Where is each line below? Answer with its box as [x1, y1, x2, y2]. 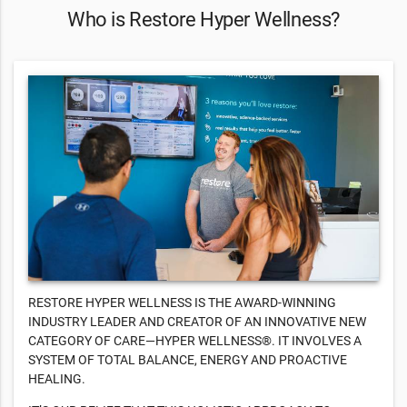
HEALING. [28, 372, 85, 387]
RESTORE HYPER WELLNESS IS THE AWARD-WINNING [28, 295, 336, 311]
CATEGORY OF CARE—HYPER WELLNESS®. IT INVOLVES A [28, 333, 362, 349]
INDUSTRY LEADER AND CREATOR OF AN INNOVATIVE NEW [28, 314, 366, 330]
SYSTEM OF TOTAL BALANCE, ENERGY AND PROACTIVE [28, 352, 347, 368]
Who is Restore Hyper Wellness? [67, 7, 340, 32]
